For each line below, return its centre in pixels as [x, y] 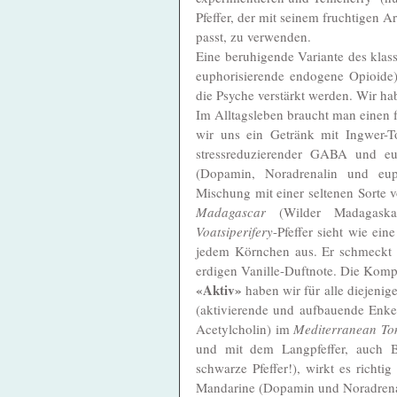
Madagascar [237, 211]
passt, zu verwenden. [255, 36]
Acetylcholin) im [245, 328]
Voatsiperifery [234, 231]
